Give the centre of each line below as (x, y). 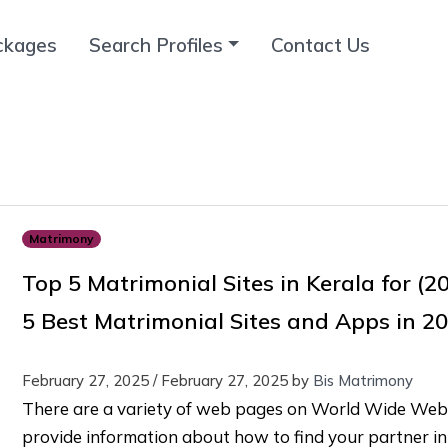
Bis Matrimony (362, 380)
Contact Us (321, 44)
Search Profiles (156, 44)
